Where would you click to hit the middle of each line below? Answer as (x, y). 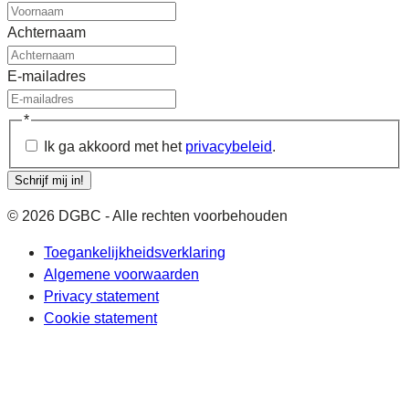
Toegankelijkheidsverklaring (135, 253)
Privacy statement (101, 297)
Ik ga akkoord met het (115, 147)
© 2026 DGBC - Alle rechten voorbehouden (147, 216)
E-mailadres (47, 76)
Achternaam (47, 32)
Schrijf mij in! (49, 181)
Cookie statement (100, 319)
